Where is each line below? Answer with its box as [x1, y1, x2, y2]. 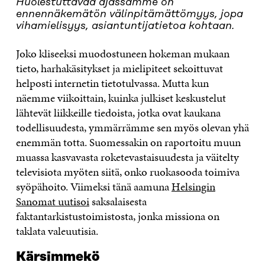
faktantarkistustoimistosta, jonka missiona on [15, 208, 219, 224]
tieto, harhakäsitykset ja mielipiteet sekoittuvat [15, 60, 223, 76]
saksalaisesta [89, 193, 147, 209]
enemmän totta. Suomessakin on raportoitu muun [15, 134, 241, 150]
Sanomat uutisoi [15, 193, 89, 209]
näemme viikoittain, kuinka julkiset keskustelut [15, 89, 226, 106]
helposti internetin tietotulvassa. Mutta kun [15, 75, 209, 91]
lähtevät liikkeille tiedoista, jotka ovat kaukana [15, 104, 221, 121]
